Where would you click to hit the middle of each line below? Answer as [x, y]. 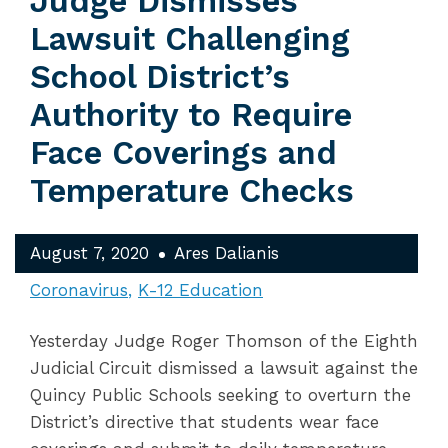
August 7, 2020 [89, 253]
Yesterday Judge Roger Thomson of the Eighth [224, 341]
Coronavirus [79, 290]
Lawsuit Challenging [190, 39]
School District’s [160, 77]
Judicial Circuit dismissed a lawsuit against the [224, 368]
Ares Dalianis [226, 253]
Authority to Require [191, 115]
